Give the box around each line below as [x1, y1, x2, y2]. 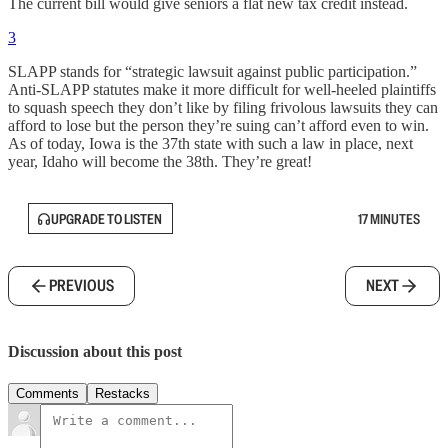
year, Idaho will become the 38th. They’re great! [8, 153, 312, 171]
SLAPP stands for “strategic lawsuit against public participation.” [8, 63, 417, 81]
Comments [16, 385, 79, 401]
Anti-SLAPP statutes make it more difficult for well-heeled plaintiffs [8, 81, 436, 99]
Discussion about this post [8, 343, 182, 361]
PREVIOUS [49, 275, 114, 297]
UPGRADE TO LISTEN [51, 209, 162, 228]
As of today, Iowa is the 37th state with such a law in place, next [8, 135, 413, 153]
